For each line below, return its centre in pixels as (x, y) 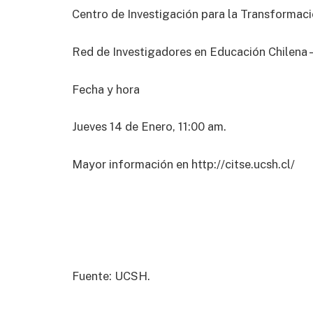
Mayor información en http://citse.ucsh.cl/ (185, 164)
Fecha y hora (109, 89)
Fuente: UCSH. (111, 276)
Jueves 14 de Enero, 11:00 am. (151, 127)
